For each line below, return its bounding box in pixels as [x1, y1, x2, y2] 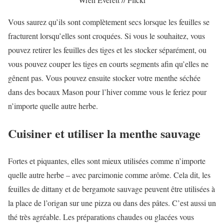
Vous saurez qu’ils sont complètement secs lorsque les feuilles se [8, 16, 209, 27]
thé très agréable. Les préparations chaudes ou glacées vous [8, 211, 194, 222]
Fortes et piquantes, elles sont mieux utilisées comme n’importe [8, 155, 205, 166]
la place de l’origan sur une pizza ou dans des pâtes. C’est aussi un [8, 197, 216, 208]
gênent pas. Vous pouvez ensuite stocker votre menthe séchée [8, 72, 200, 83]
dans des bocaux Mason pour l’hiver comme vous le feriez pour [8, 86, 206, 97]
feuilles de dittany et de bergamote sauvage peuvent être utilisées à [8, 183, 215, 194]
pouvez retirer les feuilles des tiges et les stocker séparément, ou [8, 44, 206, 55]
